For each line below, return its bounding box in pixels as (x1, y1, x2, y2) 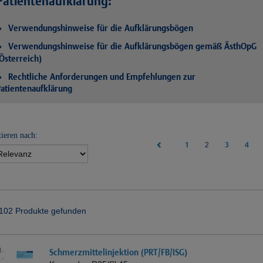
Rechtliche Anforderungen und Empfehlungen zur (8, 71, 195, 82)
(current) (208, 140, 235, 149)
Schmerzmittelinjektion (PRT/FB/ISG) (49, 247, 187, 257)
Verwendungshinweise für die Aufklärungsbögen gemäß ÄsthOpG (8, 41, 257, 51)
